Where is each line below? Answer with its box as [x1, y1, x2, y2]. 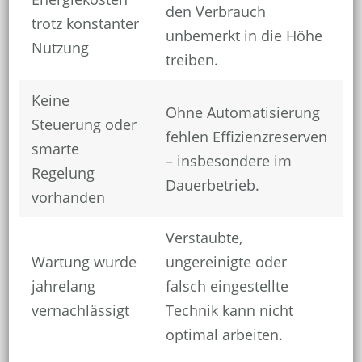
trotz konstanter [31, 14, 139, 34]
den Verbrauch [165, 2, 266, 22]
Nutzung [31, 38, 89, 58]
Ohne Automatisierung [165, 103, 320, 123]
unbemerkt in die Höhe [165, 26, 322, 46]
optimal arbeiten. [165, 325, 283, 345]
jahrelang [31, 276, 95, 297]
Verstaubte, [165, 228, 242, 248]
